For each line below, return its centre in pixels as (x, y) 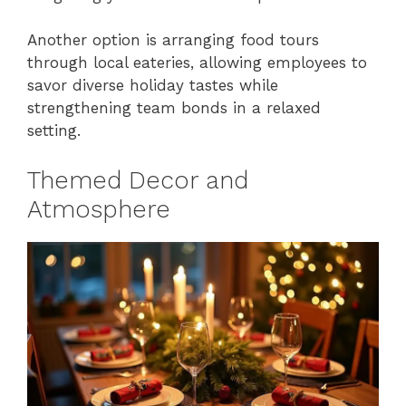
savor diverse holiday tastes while (153, 86)
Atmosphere (99, 209)
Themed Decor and (138, 180)
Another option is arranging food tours (173, 40)
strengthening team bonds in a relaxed (174, 108)
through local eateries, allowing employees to (197, 63)
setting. (54, 131)
